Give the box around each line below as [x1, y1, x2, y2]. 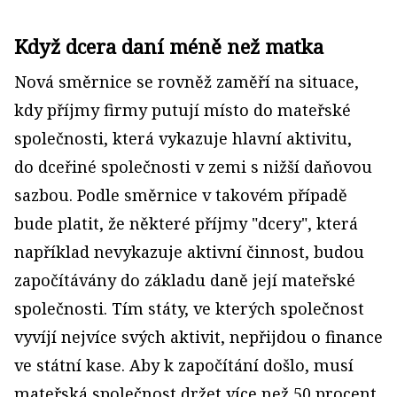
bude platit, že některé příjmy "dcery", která [14, 213, 358, 235]
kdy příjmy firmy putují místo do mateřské [14, 99, 351, 121]
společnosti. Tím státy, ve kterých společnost [14, 298, 364, 320]
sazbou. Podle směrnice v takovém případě [14, 184, 347, 206]
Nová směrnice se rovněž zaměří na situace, [14, 71, 359, 93]
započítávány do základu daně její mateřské [14, 269, 355, 292]
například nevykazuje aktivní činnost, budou [14, 241, 364, 263]
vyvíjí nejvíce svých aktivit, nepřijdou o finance [14, 326, 383, 348]
